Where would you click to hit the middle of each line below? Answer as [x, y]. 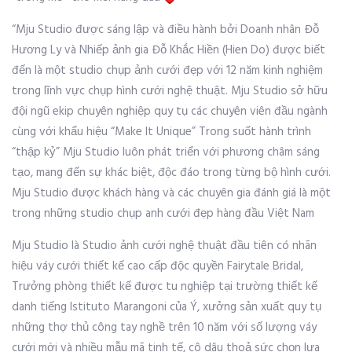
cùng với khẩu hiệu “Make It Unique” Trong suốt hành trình [161, 132]
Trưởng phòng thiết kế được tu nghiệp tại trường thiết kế [165, 287]
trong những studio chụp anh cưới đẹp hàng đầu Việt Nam [163, 214]
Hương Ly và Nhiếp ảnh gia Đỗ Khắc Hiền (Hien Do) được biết [169, 50]
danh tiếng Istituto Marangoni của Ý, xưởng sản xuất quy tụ [167, 307]
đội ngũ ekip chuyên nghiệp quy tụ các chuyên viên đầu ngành [170, 112]
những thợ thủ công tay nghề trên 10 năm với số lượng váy [164, 328]
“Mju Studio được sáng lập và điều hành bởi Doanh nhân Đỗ [165, 30]
